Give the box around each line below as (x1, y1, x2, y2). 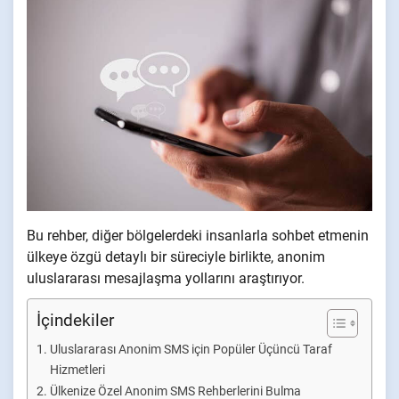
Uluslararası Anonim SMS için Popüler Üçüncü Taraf (49, 342, 332, 357)
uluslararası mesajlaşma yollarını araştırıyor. (27, 270, 305, 287)
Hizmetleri (49, 362, 105, 378)
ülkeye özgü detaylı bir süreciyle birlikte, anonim (27, 248, 325, 265)
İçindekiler (37, 310, 114, 330)
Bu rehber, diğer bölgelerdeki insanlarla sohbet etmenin (27, 227, 369, 244)
